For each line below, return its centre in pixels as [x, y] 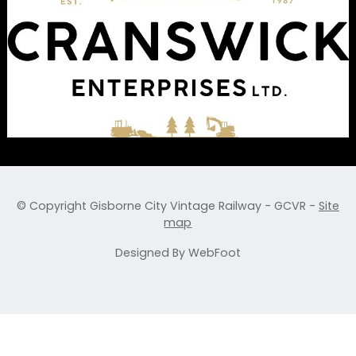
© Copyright [53, 206]
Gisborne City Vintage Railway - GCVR [197, 206]
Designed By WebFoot [178, 253]
